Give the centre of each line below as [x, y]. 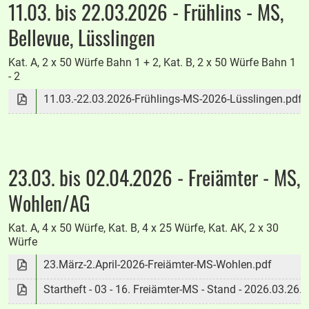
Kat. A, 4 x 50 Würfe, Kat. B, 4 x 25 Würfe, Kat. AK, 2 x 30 [144, 228]
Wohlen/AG [50, 203]
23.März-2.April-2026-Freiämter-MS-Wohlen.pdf [158, 265]
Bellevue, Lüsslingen [82, 38]
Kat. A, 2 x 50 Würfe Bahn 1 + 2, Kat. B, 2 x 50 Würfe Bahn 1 [152, 63]
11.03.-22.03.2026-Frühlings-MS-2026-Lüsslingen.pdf [173, 99]
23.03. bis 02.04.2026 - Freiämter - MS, [154, 178]
